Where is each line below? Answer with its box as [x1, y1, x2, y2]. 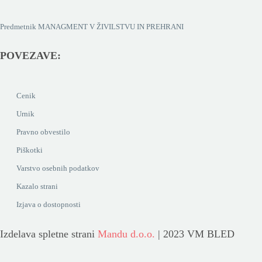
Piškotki [16, 146, 43, 155]
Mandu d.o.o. [98, 227, 155, 240]
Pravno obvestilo [16, 127, 70, 137]
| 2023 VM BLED [155, 227, 235, 240]
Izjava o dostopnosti [16, 200, 81, 209]
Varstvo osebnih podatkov [16, 164, 99, 173]
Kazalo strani [16, 182, 58, 191]
